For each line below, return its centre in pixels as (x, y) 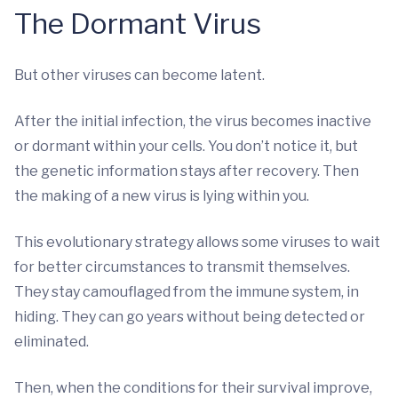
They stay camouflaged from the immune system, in (187, 292)
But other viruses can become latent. (139, 76)
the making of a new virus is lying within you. (162, 196)
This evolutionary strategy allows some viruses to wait (197, 243)
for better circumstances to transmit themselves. (182, 267)
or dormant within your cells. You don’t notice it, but (186, 147)
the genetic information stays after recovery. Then (187, 171)
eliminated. (52, 342)
